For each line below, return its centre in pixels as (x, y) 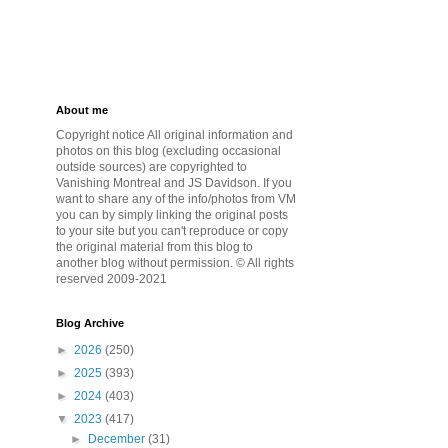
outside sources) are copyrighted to (151, 166)
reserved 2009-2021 (111, 278)
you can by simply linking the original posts (172, 214)
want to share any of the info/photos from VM (176, 198)
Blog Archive (90, 322)
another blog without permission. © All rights (175, 262)
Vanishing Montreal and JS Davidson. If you (174, 182)
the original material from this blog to (154, 246)
